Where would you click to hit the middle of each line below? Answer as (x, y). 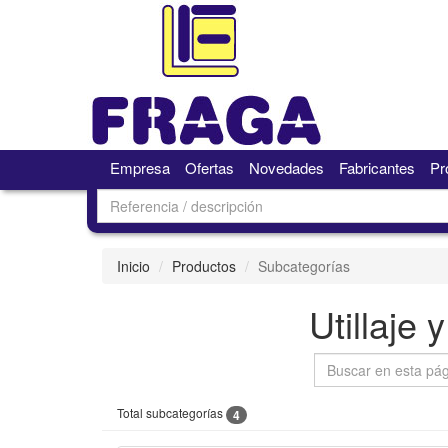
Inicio (133, 266)
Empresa (139, 167)
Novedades (286, 167)
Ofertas (209, 167)
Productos (204, 266)
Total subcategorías (171, 412)
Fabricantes (376, 167)
